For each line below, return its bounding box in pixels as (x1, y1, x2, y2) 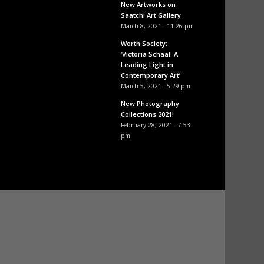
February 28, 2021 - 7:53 (120, 121, 190, 129)
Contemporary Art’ (120, 71, 180, 80)
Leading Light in (120, 60, 173, 69)
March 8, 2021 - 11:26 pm (120, 22, 194, 30)
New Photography (120, 99, 179, 108)
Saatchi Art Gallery (120, 11, 181, 19)
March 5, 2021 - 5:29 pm (120, 82, 190, 90)
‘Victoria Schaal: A (120, 49, 178, 58)
